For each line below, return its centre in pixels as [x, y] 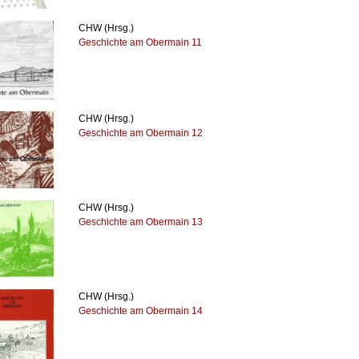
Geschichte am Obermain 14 [141, 311]
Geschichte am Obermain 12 [141, 133]
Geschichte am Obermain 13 [141, 222]
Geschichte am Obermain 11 [141, 42]
